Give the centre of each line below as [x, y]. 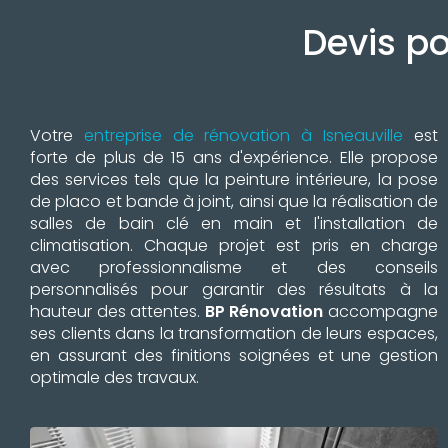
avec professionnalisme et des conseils [234, 267]
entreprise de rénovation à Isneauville [238, 135]
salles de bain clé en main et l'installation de [234, 223]
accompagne [381, 311]
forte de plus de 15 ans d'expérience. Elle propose [234, 157]
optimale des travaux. [114, 377]
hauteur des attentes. [117, 311]
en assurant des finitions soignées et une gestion [234, 355]
